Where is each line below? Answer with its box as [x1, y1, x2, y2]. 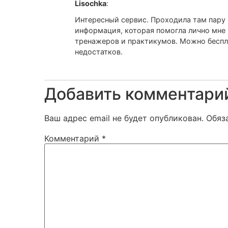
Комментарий [44, 133, 102, 144]
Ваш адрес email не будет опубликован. [44, 112, 204, 123]
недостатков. [75, 47, 123, 56]
